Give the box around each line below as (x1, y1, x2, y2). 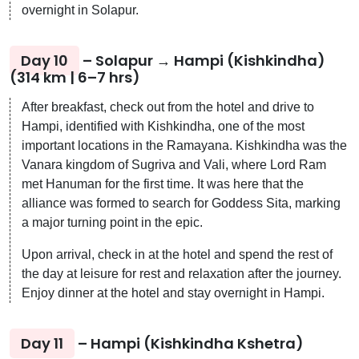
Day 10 (21, 50, 68, 71)
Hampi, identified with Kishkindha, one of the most (22, 119, 305, 133)
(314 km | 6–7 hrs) (10, 67, 140, 87)
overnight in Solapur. (22, 2, 139, 17)
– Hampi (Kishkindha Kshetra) (75, 333, 304, 353)
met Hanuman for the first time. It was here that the (22, 176, 304, 191)
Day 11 (21, 333, 63, 353)
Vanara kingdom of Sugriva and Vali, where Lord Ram (22, 157, 326, 171)
